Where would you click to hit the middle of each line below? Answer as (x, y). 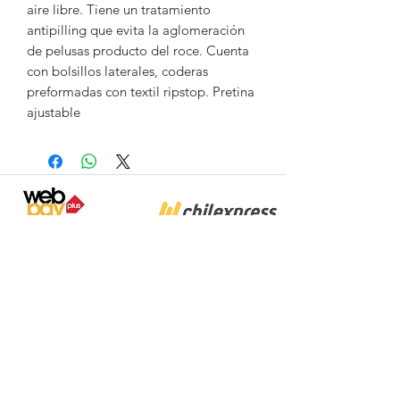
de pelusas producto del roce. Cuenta (138, 51)
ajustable (54, 112)
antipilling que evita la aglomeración (136, 30)
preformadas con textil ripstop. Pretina (141, 92)
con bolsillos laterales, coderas (117, 71)
